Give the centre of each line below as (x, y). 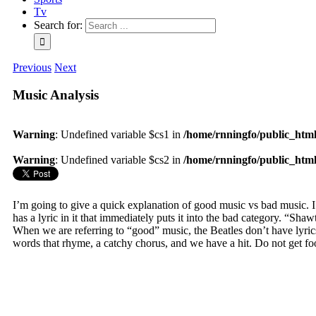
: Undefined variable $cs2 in (119, 160)
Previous (32, 67)
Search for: (58, 25)
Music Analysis (56, 95)
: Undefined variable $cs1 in (119, 135)
